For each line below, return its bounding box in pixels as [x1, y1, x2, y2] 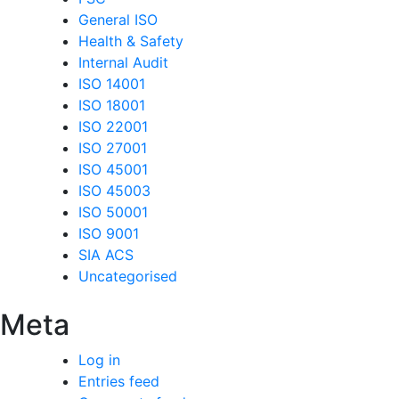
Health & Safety [78, 32, 183, 51]
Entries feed [78, 372, 159, 391]
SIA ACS [78, 246, 134, 265]
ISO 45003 [78, 182, 151, 200]
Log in [78, 351, 120, 370]
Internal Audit [78, 53, 168, 72]
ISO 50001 [78, 203, 148, 222]
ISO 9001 [78, 224, 139, 243]
